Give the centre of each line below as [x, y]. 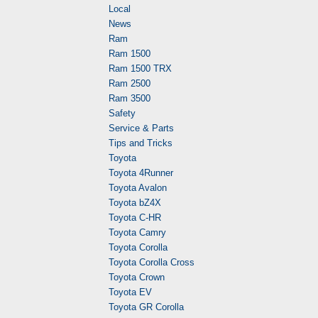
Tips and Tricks [141, 143]
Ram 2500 [130, 83]
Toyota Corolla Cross [152, 262]
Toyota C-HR [135, 218]
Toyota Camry [137, 232]
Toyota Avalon [138, 188]
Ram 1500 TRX [140, 68]
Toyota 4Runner [141, 173]
